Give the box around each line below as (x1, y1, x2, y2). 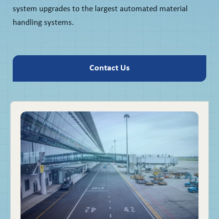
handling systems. (13, 18, 74, 27)
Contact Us (89, 63, 130, 73)
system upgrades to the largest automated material (13, 4, 188, 13)
